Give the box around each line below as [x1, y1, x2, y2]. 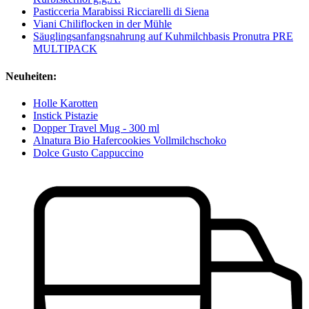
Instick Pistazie [33, 110, 98, 121]
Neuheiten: [6, 70, 57, 82]
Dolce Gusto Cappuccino [33, 147, 143, 159]
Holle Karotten [33, 97, 98, 109]
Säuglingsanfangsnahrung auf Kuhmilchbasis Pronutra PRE [33, 30, 293, 43]
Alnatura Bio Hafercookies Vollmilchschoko [33, 134, 226, 146]
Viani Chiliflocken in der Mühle [33, 18, 172, 30]
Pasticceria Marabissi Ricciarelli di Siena [33, 6, 209, 18]
